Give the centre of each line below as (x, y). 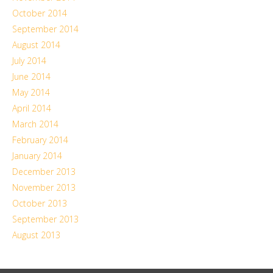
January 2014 (37, 156)
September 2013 (45, 219)
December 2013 (44, 172)
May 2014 (31, 92)
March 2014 (35, 124)
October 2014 (40, 13)
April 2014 (32, 108)
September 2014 (45, 29)
